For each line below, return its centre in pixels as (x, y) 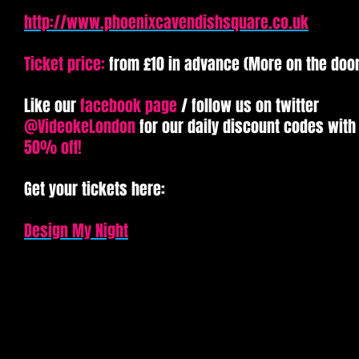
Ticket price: (67, 64)
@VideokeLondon (80, 127)
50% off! (53, 147)
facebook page (129, 106)
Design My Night (76, 231)
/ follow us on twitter (248, 106)
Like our (52, 106)
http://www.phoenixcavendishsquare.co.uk (166, 22)
